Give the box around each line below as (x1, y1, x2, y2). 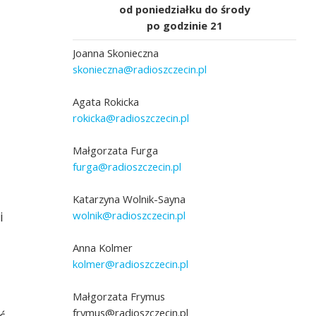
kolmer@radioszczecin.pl (73, 257, 189, 272)
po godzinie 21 (146, 18, 223, 33)
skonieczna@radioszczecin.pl (73, 62, 207, 77)
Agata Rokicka (73, 95, 140, 109)
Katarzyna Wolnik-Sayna (73, 192, 186, 207)
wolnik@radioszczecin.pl (73, 208, 186, 223)
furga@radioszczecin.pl (73, 159, 182, 174)
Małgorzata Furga (73, 143, 159, 158)
